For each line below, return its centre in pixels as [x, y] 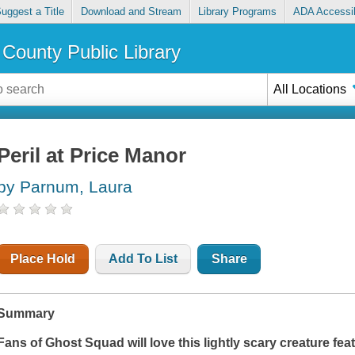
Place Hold [43, 259]
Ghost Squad [85, 343]
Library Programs [238, 12]
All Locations [310, 89]
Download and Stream [131, 12]
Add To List [143, 259]
